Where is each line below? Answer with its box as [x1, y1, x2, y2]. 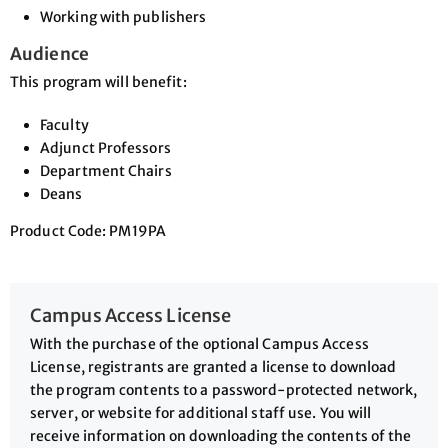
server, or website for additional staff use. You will [30, 404, 372, 423]
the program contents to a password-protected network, [30, 381, 418, 400]
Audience [10, 43, 89, 66]
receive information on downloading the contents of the [30, 427, 412, 446]
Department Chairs [40, 162, 172, 181]
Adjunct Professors [40, 139, 171, 158]
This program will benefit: [10, 73, 187, 92]
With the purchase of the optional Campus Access [30, 335, 369, 354]
